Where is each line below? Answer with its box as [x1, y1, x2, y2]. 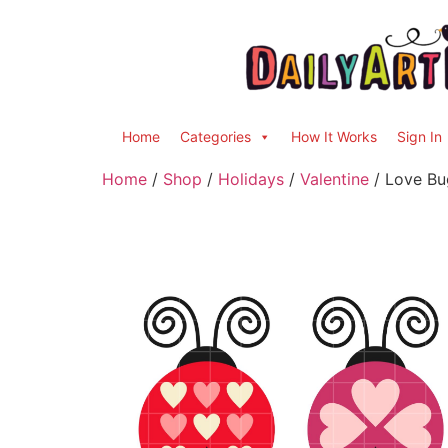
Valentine [300, 169, 369, 189]
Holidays [218, 169, 284, 189]
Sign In [397, 128, 442, 145]
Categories [180, 128, 251, 145]
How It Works [291, 128, 377, 145]
